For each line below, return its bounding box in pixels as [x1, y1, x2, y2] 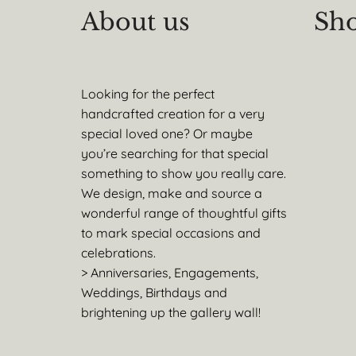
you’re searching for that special [81, 145, 269, 161]
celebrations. [81, 245, 156, 261]
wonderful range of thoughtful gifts [81, 205, 287, 221]
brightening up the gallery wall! [81, 304, 261, 320]
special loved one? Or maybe [81, 126, 253, 141]
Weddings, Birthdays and [81, 284, 227, 300]
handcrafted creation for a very [81, 106, 265, 122]
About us [81, 7, 190, 37]
